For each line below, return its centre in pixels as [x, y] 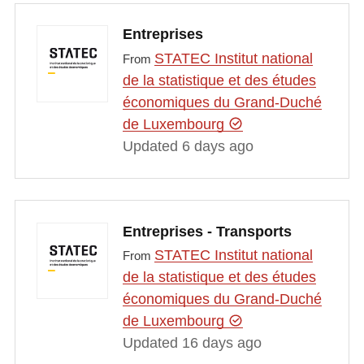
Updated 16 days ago [192, 343]
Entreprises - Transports [207, 231]
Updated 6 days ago [188, 146]
